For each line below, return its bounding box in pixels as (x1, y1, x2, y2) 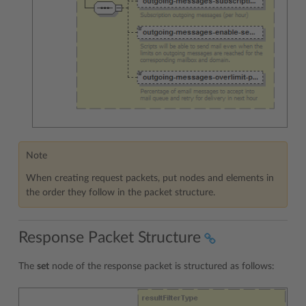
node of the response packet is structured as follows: (49, 262, 275, 272)
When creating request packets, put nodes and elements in (26, 173, 274, 183)
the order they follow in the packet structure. (26, 187, 215, 197)
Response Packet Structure (18, 229, 201, 246)
